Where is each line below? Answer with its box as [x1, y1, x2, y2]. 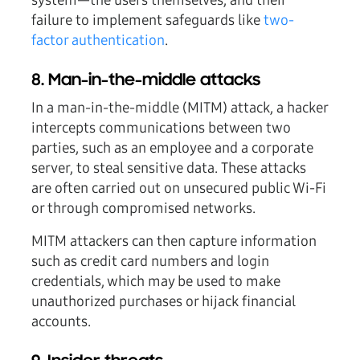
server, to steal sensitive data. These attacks [31, 159, 306, 178]
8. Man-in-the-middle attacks [31, 72, 260, 91]
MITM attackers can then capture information [31, 232, 317, 251]
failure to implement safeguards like [31, 11, 264, 30]
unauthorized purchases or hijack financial [31, 292, 296, 311]
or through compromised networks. [31, 199, 256, 218]
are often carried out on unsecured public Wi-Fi [31, 179, 326, 198]
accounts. [31, 313, 91, 331]
